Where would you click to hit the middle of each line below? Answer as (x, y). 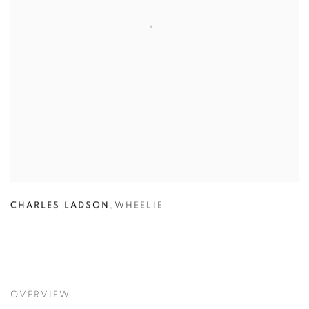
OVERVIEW (40, 295)
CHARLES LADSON (60, 206)
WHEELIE (139, 206)
